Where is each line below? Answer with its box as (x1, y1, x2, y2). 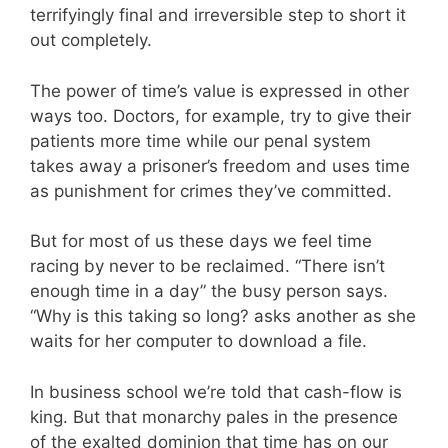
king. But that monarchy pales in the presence (30, 406, 398, 427)
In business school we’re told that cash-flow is (30, 381, 402, 402)
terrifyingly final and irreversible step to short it (30, 5, 406, 26)
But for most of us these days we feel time (30, 231, 372, 252)
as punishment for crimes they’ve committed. (30, 180, 392, 201)
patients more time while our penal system (30, 130, 371, 151)
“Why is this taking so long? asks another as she (30, 306, 416, 327)
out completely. (30, 30, 152, 51)
